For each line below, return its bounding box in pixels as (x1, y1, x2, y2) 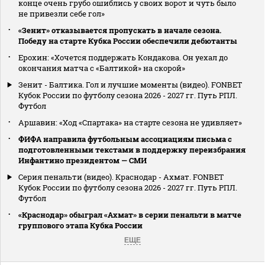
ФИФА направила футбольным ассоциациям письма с (18, 133, 232, 144)
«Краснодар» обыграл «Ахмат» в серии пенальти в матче (18, 209, 241, 220)
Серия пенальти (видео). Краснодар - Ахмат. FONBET (18, 171, 224, 182)
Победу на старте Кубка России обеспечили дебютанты (18, 35, 237, 46)
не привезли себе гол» (18, 8, 105, 19)
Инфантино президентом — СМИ (18, 154, 147, 166)
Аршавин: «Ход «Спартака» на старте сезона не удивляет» (18, 117, 242, 128)
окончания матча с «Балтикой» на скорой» (18, 62, 185, 73)
